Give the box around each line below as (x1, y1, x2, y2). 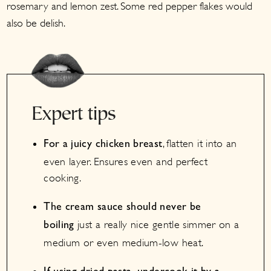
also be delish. (7, 16, 66, 29)
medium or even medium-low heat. (44, 236, 204, 249)
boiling (44, 220, 74, 232)
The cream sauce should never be (44, 202, 201, 214)
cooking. (44, 171, 82, 184)
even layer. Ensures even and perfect (44, 155, 208, 168)
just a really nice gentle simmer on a (74, 218, 240, 230)
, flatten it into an (162, 137, 237, 149)
